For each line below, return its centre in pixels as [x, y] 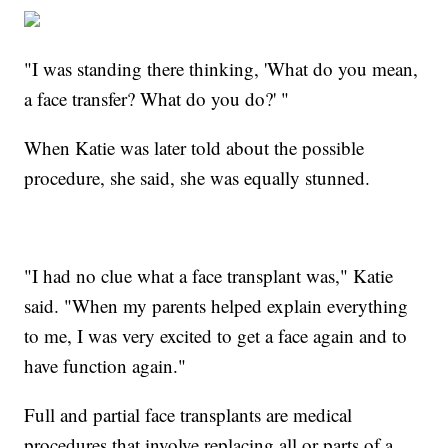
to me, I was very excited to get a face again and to [216, 335]
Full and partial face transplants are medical [188, 414]
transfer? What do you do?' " [181, 98]
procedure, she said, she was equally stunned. [197, 177]
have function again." [105, 365]
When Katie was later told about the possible [194, 147]
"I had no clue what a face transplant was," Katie [209, 275]
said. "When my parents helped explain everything [216, 305]
